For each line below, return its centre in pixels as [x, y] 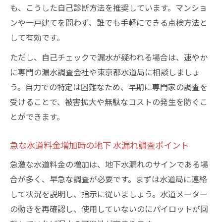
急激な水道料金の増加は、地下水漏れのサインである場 [109, 164]
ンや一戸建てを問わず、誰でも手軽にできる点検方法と [109, 22]
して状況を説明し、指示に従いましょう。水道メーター [109, 194]
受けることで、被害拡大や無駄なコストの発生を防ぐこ [109, 102]
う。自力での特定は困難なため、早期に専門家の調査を [109, 87]
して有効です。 [37, 37]
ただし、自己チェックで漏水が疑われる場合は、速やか [109, 57]
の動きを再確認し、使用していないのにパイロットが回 [109, 209]
